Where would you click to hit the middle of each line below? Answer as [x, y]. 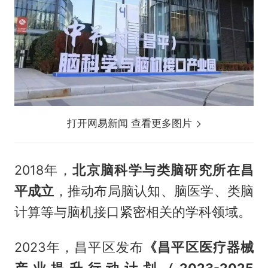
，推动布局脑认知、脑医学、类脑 [154, 191]
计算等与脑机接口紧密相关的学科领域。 [133, 212]
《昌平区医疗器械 [199, 247]
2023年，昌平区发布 [79, 247]
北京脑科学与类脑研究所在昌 [163, 170]
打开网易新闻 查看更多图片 [131, 124]
